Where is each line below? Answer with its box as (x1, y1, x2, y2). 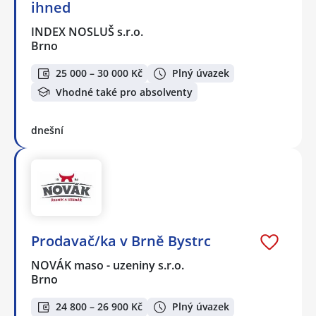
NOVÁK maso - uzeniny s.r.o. (31, 257, 186, 274)
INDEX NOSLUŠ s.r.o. (31, 23, 145, 39)
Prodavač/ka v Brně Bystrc (31, 231, 211, 251)
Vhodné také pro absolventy (56, 85, 193, 99)
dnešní (31, 123, 63, 138)
